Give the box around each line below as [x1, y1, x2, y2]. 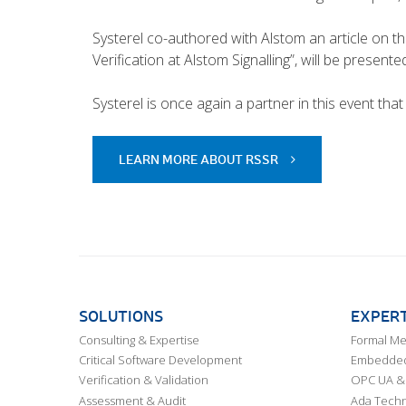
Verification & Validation [79, 372, 208, 389]
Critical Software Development [79, 352, 242, 369]
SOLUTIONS [79, 305, 163, 326]
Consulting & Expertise [79, 331, 199, 348]
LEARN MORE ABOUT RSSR [119, 150, 278, 168]
